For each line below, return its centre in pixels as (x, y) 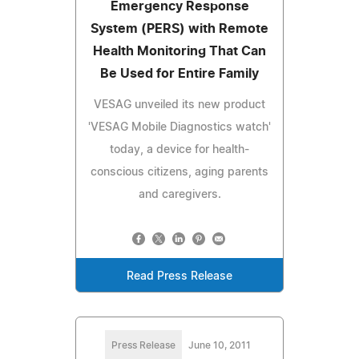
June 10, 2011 (220, 345)
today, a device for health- (179, 149)
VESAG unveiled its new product (179, 105)
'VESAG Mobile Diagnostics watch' (179, 127)
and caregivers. (179, 194)
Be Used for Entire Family (179, 73)
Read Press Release (179, 276)
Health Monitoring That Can (179, 51)
